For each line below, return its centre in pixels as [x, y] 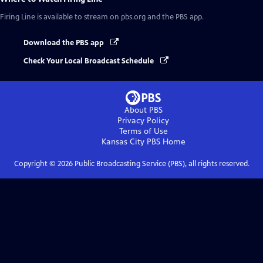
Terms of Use [143, 131]
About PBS [143, 110]
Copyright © [36, 163]
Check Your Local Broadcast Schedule [90, 61]
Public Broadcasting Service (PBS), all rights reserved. [161, 163]
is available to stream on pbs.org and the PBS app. [119, 17]
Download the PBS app [65, 43]
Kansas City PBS [131, 141]
